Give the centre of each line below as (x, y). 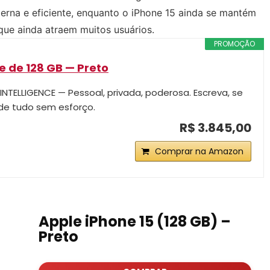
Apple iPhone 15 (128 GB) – (134, 221)
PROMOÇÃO (234, 44)
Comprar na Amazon (199, 151)
